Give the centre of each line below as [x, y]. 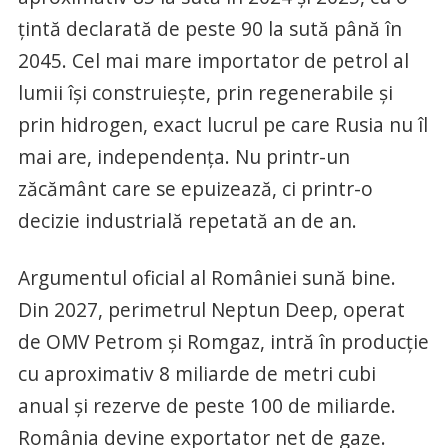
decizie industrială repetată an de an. [187, 220]
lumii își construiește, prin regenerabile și [205, 92]
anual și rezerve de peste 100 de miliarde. [206, 405]
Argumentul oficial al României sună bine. [206, 277]
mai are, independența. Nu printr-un [183, 156]
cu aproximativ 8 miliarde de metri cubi [196, 373]
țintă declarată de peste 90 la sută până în [209, 28]
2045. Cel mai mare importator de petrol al [213, 60]
